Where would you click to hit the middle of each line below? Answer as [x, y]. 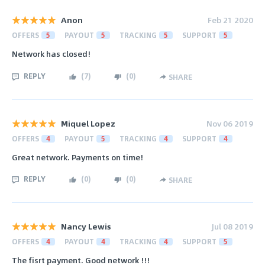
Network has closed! [51, 54]
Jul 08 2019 [232, 227]
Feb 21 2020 [230, 20]
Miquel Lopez [88, 123]
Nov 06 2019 [230, 123]
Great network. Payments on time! [77, 157]
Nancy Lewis [86, 227]
